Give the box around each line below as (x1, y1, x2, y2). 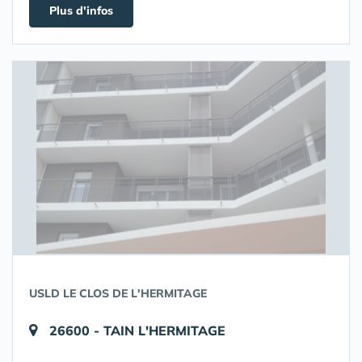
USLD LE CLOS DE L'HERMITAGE (29, 286, 207, 301)
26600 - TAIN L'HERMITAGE (49, 322, 225, 339)
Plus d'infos (49, 3, 113, 18)
